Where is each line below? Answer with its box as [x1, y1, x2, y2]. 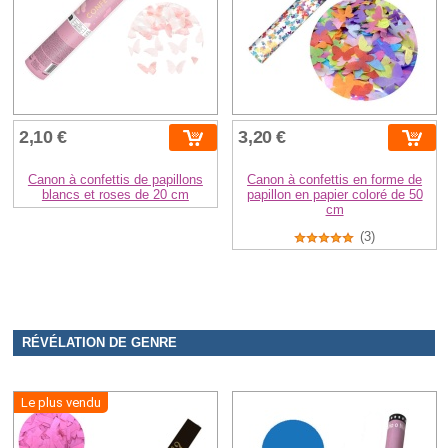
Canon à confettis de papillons [27, 172, 203, 188]
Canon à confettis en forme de [247, 172, 423, 188]
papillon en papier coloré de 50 [246, 187, 423, 203]
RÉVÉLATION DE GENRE [21, 336, 177, 351]
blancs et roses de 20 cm [41, 187, 189, 203]
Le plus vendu [21, 395, 102, 411]
